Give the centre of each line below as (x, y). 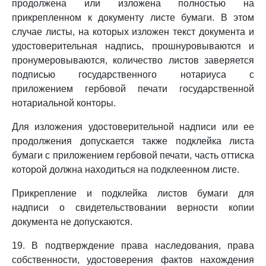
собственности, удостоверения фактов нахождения (133, 260)
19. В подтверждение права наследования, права (133, 246)
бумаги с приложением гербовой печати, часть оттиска (133, 155)
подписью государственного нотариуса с (133, 75)
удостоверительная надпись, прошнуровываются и (133, 46)
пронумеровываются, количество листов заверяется (133, 60)
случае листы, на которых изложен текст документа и (133, 32)
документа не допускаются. (72, 222)
